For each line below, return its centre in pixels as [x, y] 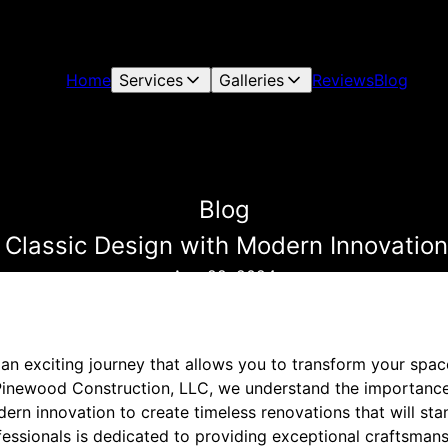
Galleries [252, 80]
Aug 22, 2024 [224, 276]
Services [151, 80]
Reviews [343, 80]
